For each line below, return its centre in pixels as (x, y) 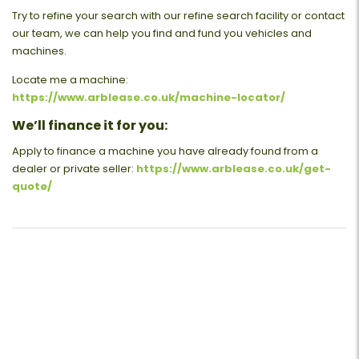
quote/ (32, 186)
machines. (39, 50)
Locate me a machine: (70, 79)
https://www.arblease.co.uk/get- (234, 168)
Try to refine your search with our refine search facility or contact (178, 15)
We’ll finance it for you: (90, 125)
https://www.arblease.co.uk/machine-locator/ (149, 97)
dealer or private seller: (74, 168)
